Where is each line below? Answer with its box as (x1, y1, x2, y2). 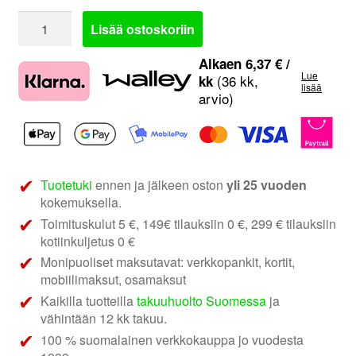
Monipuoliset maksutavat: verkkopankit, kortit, (41, 253, 296, 272)
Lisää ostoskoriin (91, 19, 195, 38)
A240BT (17, 50, 64, 69)
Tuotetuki (41, 175, 93, 194)
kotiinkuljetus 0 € (41, 231, 136, 250)
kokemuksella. (41, 192, 122, 211)
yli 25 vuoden (226, 175, 308, 194)
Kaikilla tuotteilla (41, 292, 137, 311)
